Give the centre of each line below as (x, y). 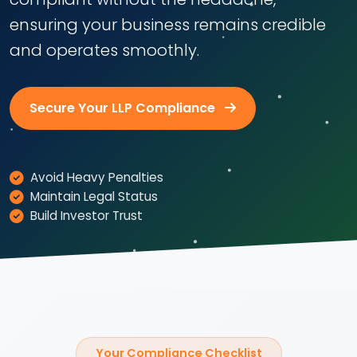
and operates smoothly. (104, 50)
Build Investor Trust (86, 216)
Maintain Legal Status (94, 196)
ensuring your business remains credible (168, 25)
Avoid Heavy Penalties (97, 177)
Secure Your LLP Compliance (124, 108)
